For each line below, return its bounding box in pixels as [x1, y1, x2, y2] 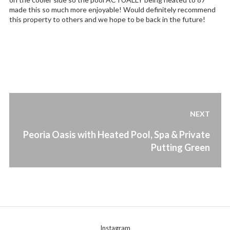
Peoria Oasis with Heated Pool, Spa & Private [23, 129, 210, 141]
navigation [8, 113, 78, 131]
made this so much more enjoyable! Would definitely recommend [9, 5, 216, 14]
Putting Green [150, 142, 210, 154]
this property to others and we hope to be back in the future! [9, 14, 205, 24]
